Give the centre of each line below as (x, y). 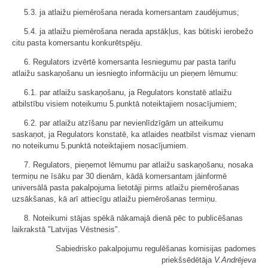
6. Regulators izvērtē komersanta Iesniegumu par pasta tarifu (130, 62)
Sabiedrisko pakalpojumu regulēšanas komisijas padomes (156, 249)
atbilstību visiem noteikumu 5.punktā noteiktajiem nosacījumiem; (124, 104)
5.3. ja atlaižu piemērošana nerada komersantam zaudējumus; (132, 12)
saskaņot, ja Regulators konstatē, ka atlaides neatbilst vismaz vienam (134, 134)
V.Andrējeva (235, 260)
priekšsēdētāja (188, 260)
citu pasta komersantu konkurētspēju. (77, 43)
